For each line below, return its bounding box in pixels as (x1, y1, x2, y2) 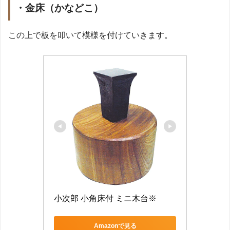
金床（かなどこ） (25, 3, 103, 14)
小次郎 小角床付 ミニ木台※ (54, 194, 157, 203)
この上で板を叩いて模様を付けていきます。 (8, 30, 172, 40)
